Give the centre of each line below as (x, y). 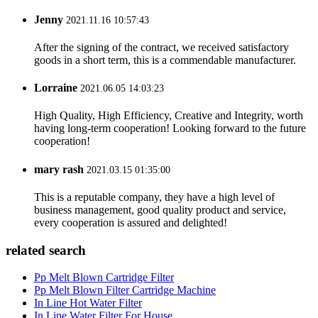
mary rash (59, 169)
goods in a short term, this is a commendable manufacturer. (165, 60)
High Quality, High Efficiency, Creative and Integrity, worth (169, 116)
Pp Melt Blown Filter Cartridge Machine (125, 290)
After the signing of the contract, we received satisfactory (161, 47)
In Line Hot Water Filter (88, 303)
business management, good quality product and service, (160, 210)
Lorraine (56, 88)
